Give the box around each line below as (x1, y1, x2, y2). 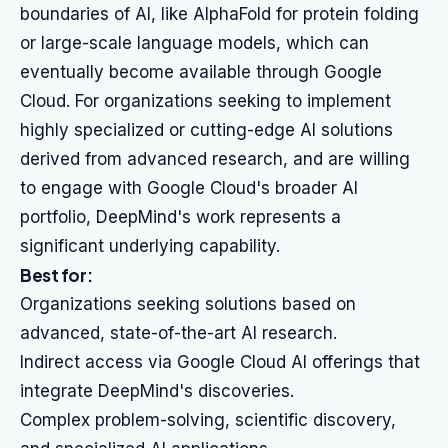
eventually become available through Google (20, 62, 382, 82)
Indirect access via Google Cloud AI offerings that (20, 352, 420, 372)
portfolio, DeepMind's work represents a (20, 207, 341, 227)
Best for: (20, 264, 93, 286)
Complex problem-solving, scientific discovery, (20, 410, 396, 430)
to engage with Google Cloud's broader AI (20, 178, 358, 198)
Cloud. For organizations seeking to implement (20, 91, 391, 111)
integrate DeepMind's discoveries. (20, 381, 294, 401)
